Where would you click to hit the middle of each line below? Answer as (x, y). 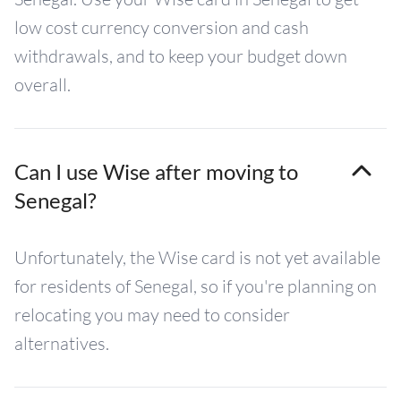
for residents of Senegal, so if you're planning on (196, 286)
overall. (43, 85)
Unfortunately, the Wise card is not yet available (197, 257)
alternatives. (62, 343)
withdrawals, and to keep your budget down (181, 56)
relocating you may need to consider (152, 315)
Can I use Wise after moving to (156, 171)
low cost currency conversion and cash (162, 27)
